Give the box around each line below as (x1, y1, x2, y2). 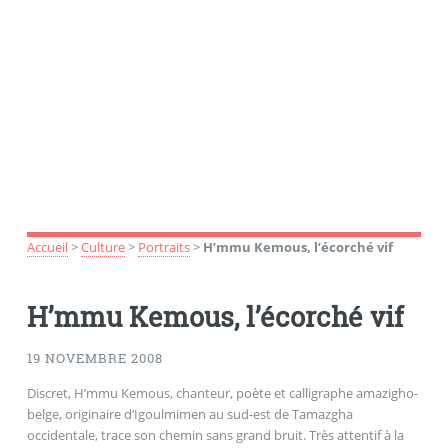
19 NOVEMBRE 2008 (26, 349, 163, 368)
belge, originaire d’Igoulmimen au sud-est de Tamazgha (26, 404, 353, 423)
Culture (80, 237, 125, 256)
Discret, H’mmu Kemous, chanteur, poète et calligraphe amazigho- (26, 383, 418, 402)
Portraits (137, 237, 190, 256)
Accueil (26, 237, 68, 256)
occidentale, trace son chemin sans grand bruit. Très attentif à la (26, 425, 404, 444)
